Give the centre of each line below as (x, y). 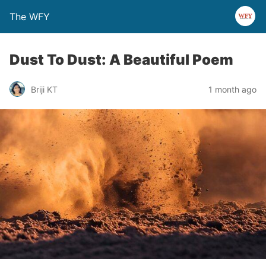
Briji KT (44, 89)
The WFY (30, 17)
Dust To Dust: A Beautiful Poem (121, 60)
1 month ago (232, 89)
